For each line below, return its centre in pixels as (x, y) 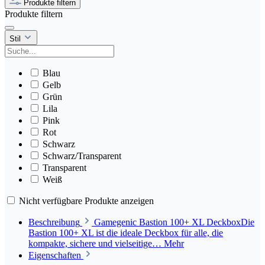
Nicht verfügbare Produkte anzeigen (86, 201)
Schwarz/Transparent (82, 156)
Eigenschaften (55, 255)
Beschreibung (54, 222)
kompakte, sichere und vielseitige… (96, 243)
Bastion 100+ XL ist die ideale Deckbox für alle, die (126, 232)
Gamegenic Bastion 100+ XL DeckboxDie (174, 222)
